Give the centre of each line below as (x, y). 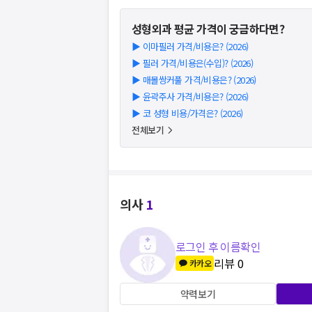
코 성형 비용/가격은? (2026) (193, 113)
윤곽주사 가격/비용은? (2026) (195, 96)
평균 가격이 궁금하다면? (228, 29)
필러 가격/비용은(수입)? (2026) (198, 63)
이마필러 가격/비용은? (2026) (195, 46)
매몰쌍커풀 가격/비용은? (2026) (199, 80)
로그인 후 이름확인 (218, 247)
